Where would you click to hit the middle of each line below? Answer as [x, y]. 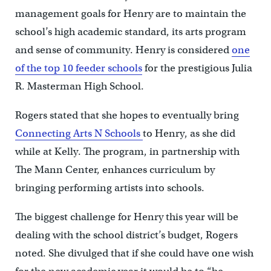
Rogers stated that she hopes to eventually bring [127, 116]
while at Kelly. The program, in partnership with [127, 152]
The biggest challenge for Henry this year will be [126, 217]
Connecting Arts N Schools [79, 134]
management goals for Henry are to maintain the [130, 14]
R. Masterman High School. [79, 87]
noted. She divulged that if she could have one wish [134, 253]
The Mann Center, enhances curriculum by [115, 170]
